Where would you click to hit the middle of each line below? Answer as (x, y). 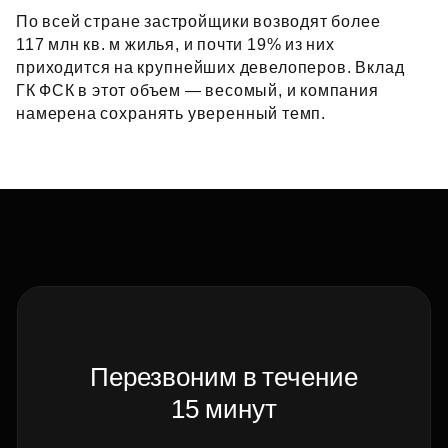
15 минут (224, 409)
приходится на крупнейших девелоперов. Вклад (210, 67)
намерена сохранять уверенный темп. (171, 113)
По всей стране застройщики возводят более (198, 21)
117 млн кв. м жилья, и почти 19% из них (175, 44)
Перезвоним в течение (224, 377)
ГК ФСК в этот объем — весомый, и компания (197, 90)
